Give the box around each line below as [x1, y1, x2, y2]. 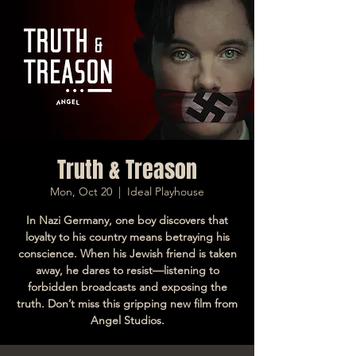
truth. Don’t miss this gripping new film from [17, 296, 238, 311]
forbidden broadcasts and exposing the [27, 279, 227, 294]
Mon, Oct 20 [50, 184, 112, 199]
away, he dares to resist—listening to [35, 262, 219, 277]
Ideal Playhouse [127, 184, 204, 199]
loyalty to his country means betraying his [25, 229, 230, 244]
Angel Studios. [90, 312, 164, 327]
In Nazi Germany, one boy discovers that [26, 212, 228, 227]
